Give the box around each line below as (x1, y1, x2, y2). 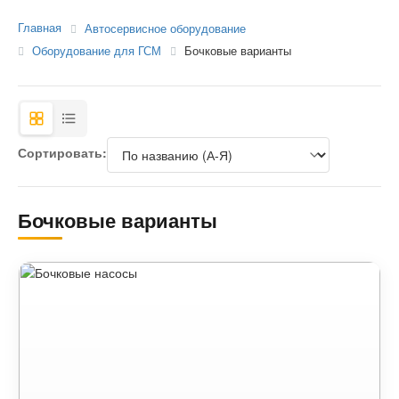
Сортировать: (18, 143, 107, 162)
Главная (18, 21, 61, 35)
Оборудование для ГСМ (32, 44, 161, 58)
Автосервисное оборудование (85, 22, 246, 36)
